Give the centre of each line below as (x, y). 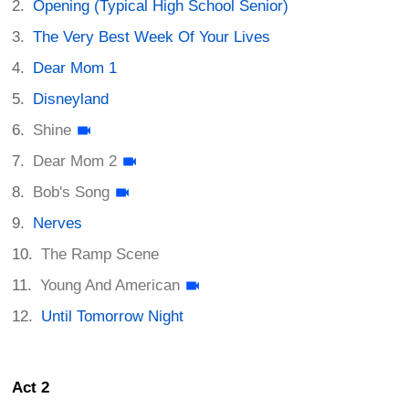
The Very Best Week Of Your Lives (152, 37)
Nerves (58, 223)
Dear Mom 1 (75, 68)
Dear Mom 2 (75, 161)
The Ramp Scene (100, 254)
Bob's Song (72, 192)
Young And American (110, 285)
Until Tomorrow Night (113, 316)
